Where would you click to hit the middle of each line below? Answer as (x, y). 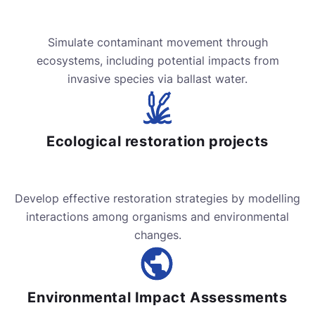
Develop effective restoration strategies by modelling (157, 199)
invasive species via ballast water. (157, 79)
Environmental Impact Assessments (157, 298)
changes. (157, 235)
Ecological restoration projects (157, 142)
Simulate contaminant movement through (157, 43)
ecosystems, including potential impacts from (157, 61)
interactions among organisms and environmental (157, 217)
